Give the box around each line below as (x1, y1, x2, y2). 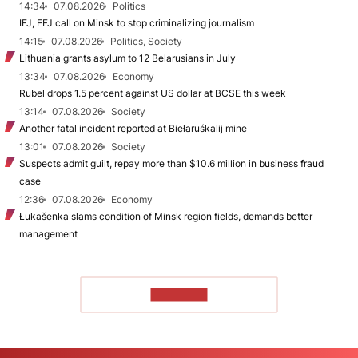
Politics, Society (110, 34, 182, 47)
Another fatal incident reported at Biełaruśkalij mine (19, 121, 247, 134)
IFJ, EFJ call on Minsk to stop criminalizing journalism (19, 16, 254, 29)
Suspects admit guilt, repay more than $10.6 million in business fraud (19, 157, 324, 169)
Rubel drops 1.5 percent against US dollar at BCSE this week (19, 86, 286, 99)
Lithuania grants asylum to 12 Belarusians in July (19, 51, 236, 64)
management (19, 227, 78, 240)
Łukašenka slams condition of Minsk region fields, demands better (19, 209, 312, 222)
